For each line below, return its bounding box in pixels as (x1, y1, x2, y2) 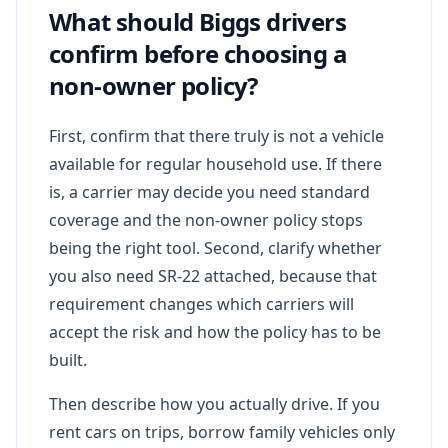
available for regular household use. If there (49, 152, 382, 175)
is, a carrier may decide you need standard (49, 180, 370, 203)
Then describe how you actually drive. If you (49, 392, 380, 415)
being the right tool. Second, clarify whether (49, 236, 382, 259)
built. (49, 348, 87, 371)
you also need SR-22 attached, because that (49, 264, 377, 287)
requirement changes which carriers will (49, 292, 354, 315)
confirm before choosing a (49, 36, 347, 70)
